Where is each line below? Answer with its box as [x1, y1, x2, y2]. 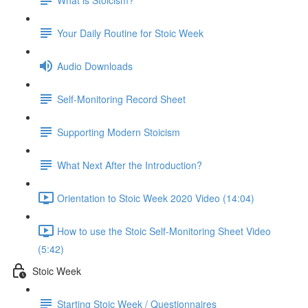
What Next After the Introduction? [57, 157, 202, 172]
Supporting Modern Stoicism [57, 124, 180, 139]
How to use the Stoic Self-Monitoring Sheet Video [57, 223, 271, 238]
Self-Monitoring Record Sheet [57, 91, 186, 106]
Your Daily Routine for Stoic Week [57, 25, 203, 40]
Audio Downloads [57, 58, 133, 73]
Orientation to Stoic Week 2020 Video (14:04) [57, 190, 254, 205]
